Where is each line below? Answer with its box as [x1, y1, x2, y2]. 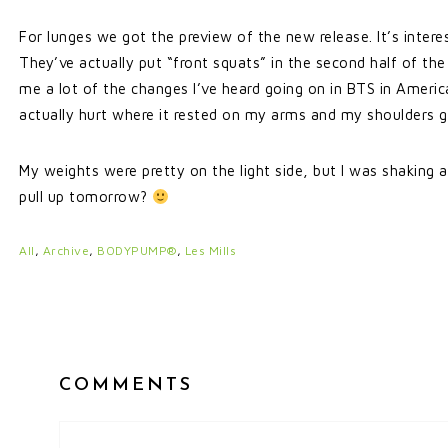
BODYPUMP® [97, 243, 177, 258]
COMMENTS [59, 376, 193, 395]
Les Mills [184, 243, 236, 258]
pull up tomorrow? [19, 188, 152, 205]
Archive [42, 243, 89, 258]
